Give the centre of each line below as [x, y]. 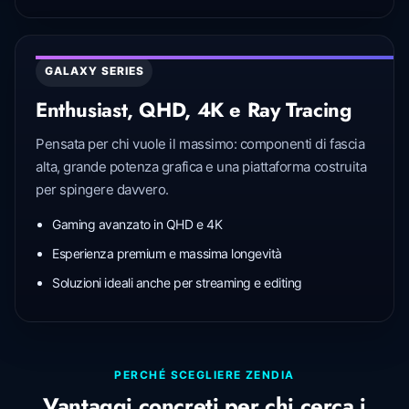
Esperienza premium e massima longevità [167, 253]
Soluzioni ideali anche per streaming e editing [177, 282]
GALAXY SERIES [94, 70]
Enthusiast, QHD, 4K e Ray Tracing [194, 109]
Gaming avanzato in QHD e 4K [137, 224]
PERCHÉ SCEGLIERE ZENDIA [204, 374]
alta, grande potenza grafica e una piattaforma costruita [201, 166]
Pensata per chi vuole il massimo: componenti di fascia [200, 143]
